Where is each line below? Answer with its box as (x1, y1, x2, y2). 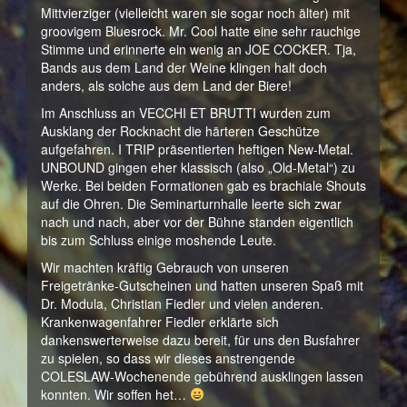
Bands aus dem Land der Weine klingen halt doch (41, 58, 327, 76)
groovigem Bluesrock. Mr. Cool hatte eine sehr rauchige (41, 22, 361, 40)
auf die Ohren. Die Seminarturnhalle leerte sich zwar (41, 194, 342, 213)
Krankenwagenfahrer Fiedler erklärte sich (41, 313, 279, 331)
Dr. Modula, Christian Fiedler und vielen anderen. (41, 294, 323, 313)
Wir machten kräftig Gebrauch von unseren (41, 258, 289, 276)
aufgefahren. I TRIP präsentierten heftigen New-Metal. (41, 140, 353, 158)
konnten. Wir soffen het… (41, 385, 190, 403)
